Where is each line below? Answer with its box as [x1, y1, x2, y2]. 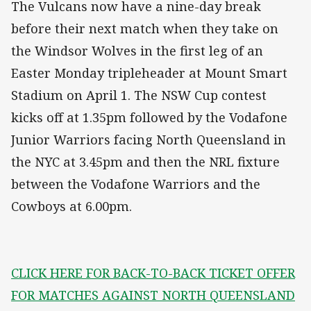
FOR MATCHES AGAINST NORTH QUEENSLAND [11, 287, 295, 304]
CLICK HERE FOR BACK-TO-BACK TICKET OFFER [11, 264, 295, 282]
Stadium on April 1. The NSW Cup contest [11, 87, 267, 104]
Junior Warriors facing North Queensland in [11, 131, 286, 149]
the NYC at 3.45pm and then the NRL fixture [11, 153, 280, 171]
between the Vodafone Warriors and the [11, 176, 260, 193]
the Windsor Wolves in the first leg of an [11, 42, 263, 60]
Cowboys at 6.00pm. [11, 198, 132, 215]
